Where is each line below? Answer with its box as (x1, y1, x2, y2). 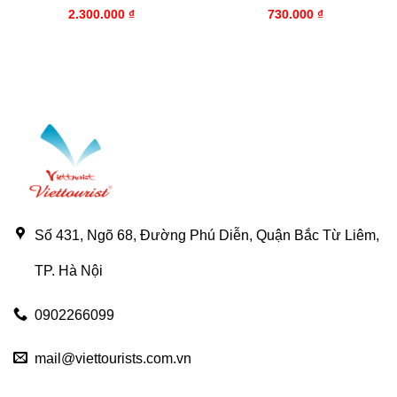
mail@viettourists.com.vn (35, 351, 191, 367)
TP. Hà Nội (35, 263, 103, 279)
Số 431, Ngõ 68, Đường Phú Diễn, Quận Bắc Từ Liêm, (35, 228, 379, 244)
